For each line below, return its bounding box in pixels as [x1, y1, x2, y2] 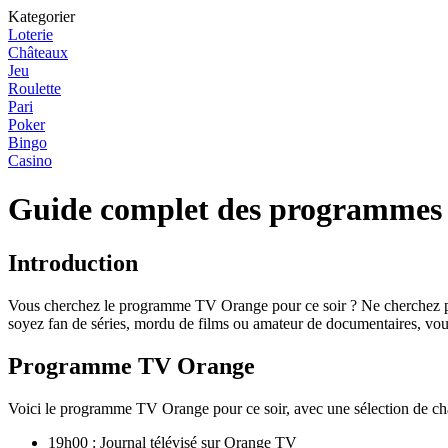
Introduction [8, 249, 138, 276]
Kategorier [8, 8, 75, 25]
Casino [8, 152, 52, 169]
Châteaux [8, 44, 68, 61]
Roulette [8, 80, 61, 97]
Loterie [8, 26, 53, 43]
